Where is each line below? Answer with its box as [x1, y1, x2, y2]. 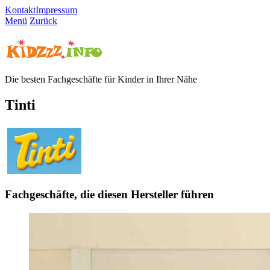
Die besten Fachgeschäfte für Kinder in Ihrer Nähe [5, 74, 197, 85]
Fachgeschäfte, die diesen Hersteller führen [5, 187, 214, 201]
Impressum [36, 5, 77, 15]
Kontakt [5, 5, 36, 15]
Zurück [30, 16, 57, 26]
